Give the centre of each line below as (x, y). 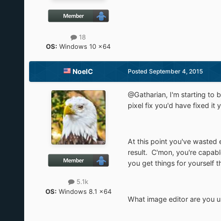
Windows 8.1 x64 (84, 191)
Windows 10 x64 (84, 47)
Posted (138, 72)
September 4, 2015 (176, 72)
